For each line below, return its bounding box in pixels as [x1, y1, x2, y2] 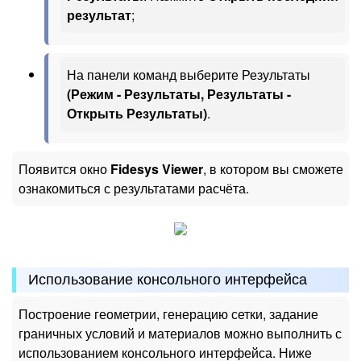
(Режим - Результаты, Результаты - [67, 85, 291, 104]
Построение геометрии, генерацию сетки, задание [19, 304, 318, 323]
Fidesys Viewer [110, 160, 203, 179]
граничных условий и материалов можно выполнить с [19, 323, 342, 342]
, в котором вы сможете [203, 160, 343, 179]
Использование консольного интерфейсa [28, 271, 307, 288]
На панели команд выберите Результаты [67, 65, 310, 85]
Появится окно [19, 160, 110, 179]
